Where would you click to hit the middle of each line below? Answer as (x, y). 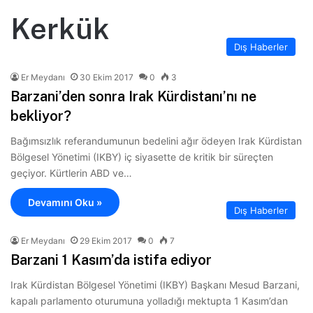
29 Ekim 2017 (106, 240)
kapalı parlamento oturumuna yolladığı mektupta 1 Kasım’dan (149, 300)
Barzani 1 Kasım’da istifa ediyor (111, 260)
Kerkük (60, 28)
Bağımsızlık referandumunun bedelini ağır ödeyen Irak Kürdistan (156, 140)
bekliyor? (41, 116)
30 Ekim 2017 (107, 77)
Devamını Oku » (65, 202)
